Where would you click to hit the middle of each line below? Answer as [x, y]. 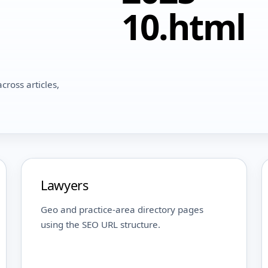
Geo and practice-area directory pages [122, 210]
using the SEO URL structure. [101, 225]
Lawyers [65, 185]
